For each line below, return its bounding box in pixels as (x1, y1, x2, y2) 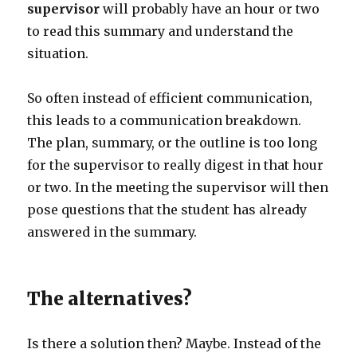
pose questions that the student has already (27, 202, 308, 218)
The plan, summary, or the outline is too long (27, 135, 318, 151)
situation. (27, 45, 89, 61)
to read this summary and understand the (27, 23, 294, 39)
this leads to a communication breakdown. (27, 112, 302, 128)
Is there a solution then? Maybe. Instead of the (27, 335, 322, 351)
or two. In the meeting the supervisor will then (27, 179, 329, 195)
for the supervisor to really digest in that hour (27, 157, 324, 173)
